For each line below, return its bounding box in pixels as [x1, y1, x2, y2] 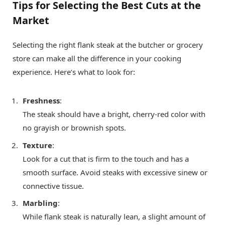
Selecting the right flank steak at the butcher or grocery [13, 40, 203, 50]
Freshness [23, 95, 60, 106]
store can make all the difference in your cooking [13, 53, 181, 64]
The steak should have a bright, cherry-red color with [23, 109, 205, 120]
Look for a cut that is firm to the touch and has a [23, 153, 189, 164]
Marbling [23, 198, 58, 208]
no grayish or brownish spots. [23, 123, 126, 133]
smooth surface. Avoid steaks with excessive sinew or [23, 167, 207, 177]
